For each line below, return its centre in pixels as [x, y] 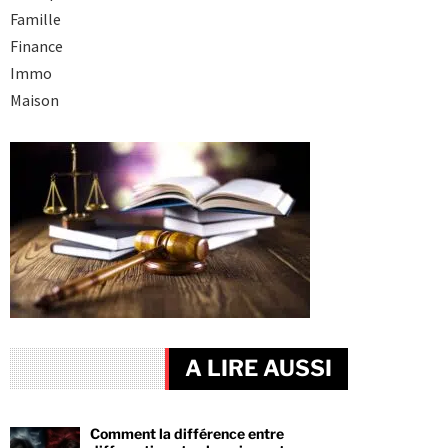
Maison [34, 100]
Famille [35, 19]
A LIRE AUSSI [259, 368]
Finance [36, 46]
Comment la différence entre [186, 433]
